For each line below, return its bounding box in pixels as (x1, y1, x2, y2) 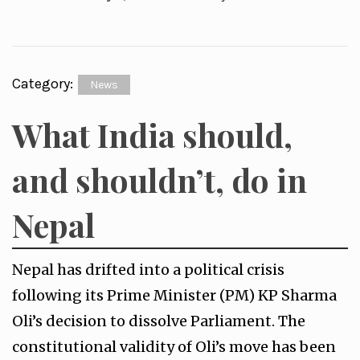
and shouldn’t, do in (12, 158, 307, 201)
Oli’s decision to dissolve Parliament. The (12, 312, 305, 330)
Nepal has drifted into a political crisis (12, 260, 284, 279)
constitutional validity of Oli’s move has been (12, 337, 336, 356)
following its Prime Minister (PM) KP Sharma (12, 286, 337, 305)
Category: (12, 75, 76, 92)
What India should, (12, 113, 292, 156)
